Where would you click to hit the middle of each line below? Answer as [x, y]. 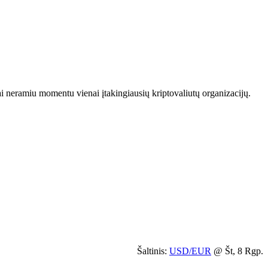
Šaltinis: [153, 251]
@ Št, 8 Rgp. [237, 251]
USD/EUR [190, 251]
